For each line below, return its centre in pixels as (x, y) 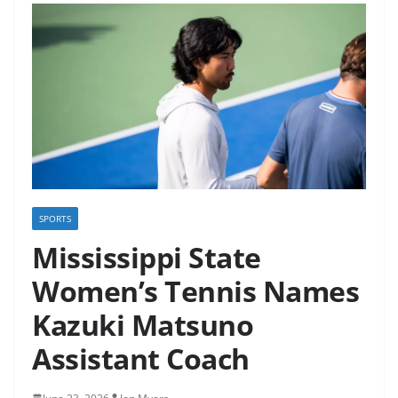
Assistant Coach (141, 358)
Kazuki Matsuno (143, 324)
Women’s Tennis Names (195, 291)
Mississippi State (147, 257)
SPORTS (55, 218)
